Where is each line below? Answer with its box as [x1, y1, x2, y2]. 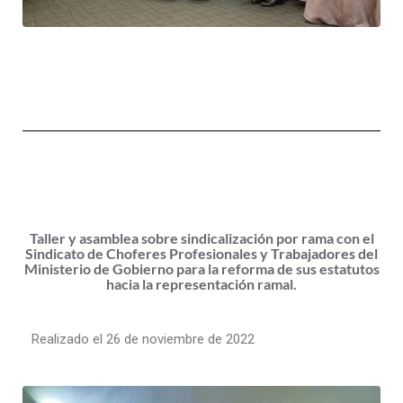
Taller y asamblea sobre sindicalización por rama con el [29, 228, 374, 246]
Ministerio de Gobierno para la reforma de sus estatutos [23, 259, 380, 277]
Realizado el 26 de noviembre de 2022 [31, 330, 255, 347]
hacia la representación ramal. [106, 274, 297, 292]
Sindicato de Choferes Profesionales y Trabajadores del [25, 244, 378, 262]
